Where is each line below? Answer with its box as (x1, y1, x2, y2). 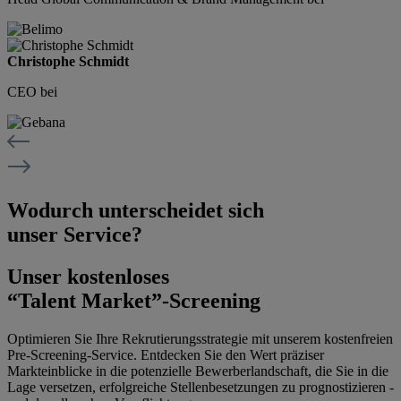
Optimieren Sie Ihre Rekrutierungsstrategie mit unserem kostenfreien (7, 330, 393, 346)
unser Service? (7, 223, 142, 247)
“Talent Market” (7, 288, 162, 312)
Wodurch (7, 199, 98, 223)
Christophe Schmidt (7, 54, 129, 70)
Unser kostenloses (7, 264, 169, 288)
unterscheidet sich (98, 199, 264, 223)
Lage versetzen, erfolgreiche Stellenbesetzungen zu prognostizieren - (7, 379, 394, 395)
